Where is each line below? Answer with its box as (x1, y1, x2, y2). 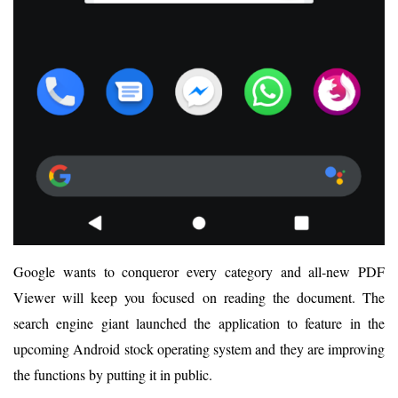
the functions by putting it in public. (13, 365, 212, 385)
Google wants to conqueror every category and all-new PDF (13, 262, 385, 282)
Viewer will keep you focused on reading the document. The (13, 288, 385, 307)
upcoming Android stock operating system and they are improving (13, 339, 385, 359)
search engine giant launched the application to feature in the (13, 314, 385, 333)
